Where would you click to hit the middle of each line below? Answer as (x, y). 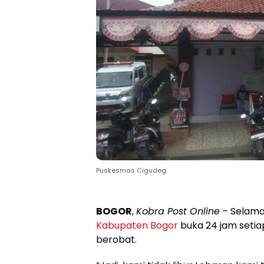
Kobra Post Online (178, 211)
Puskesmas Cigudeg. (132, 170)
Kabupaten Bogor (137, 225)
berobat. (116, 240)
